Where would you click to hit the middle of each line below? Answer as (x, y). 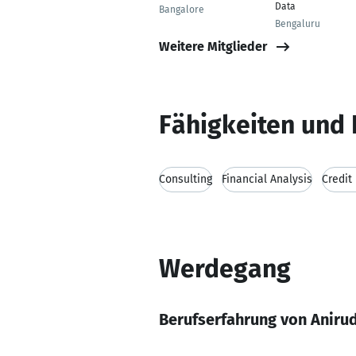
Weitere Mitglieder (213, 46)
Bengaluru (298, 24)
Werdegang (225, 269)
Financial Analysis (267, 179)
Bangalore (182, 10)
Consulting (186, 179)
